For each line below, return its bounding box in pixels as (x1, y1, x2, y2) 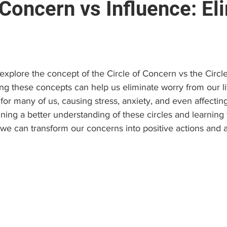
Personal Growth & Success (46, 66, 148, 76)
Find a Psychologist (148, 25, 222, 35)
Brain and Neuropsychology (21, 25, 128, 35)
